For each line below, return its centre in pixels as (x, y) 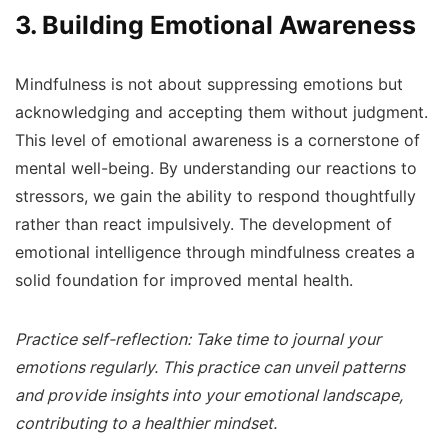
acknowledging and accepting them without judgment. (221, 112)
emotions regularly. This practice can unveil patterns (210, 367)
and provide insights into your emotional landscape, (209, 395)
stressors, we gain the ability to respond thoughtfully (215, 196)
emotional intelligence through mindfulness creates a (215, 252)
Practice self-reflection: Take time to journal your (198, 339)
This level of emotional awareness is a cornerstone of (217, 140)
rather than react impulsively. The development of (203, 224)
